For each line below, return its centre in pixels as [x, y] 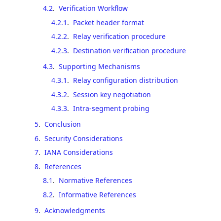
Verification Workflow [93, 8]
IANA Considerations [79, 152]
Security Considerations [84, 138]
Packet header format [108, 22]
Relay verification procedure [119, 36]
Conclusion [63, 124]
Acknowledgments [75, 210]
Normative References [95, 180]
